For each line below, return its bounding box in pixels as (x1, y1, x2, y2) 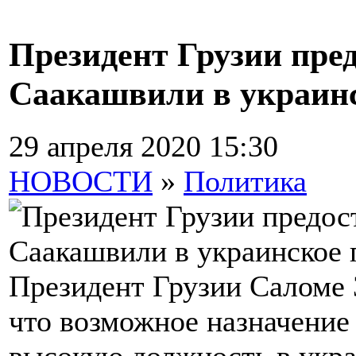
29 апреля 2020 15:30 (9, 130, 278, 164)
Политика (184, 164, 307, 199)
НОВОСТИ (9, 164, 153, 199)
